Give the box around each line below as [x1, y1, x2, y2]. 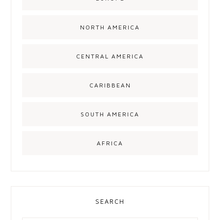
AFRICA [97, 139, 123, 147]
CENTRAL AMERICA [76, 52, 144, 60]
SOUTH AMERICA [81, 110, 139, 118]
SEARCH [95, 197, 125, 205]
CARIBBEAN [89, 81, 131, 89]
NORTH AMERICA [80, 23, 140, 31]
